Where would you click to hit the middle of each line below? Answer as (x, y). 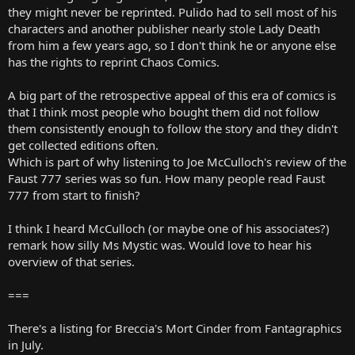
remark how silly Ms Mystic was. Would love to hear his (160, 244)
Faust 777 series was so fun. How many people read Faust (166, 178)
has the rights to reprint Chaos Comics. (114, 61)
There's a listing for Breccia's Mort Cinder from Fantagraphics (175, 328)
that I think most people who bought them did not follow (164, 111)
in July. (26, 344)
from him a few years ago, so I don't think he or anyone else (172, 45)
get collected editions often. (83, 145)
